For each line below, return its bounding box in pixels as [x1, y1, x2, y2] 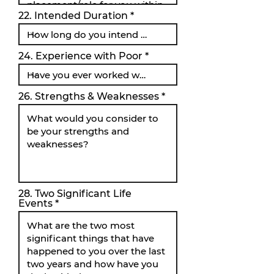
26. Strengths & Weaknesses [18, 91, 159, 102]
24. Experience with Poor [18, 50, 143, 62]
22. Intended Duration [18, 10, 128, 21]
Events [18, 198, 53, 209]
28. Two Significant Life [18, 188, 131, 199]
